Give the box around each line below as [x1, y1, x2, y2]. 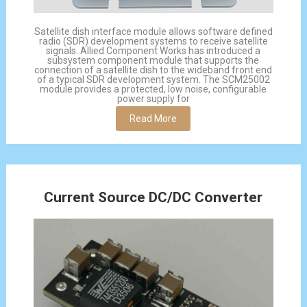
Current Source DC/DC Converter [44, 188, 263, 206]
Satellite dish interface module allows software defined [34, 25, 273, 37]
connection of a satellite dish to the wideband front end [34, 64, 273, 75]
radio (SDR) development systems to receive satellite [38, 35, 268, 47]
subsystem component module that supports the [47, 54, 260, 66]
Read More [130, 112, 177, 124]
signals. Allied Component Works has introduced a [46, 45, 261, 56]
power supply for [116, 93, 190, 104]
